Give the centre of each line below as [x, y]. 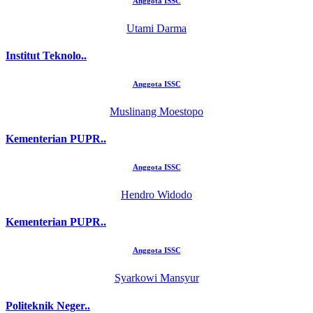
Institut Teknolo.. [46, 55]
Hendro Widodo [156, 195]
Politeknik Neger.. [48, 305]
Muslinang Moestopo [156, 111]
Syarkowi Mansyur [156, 278]
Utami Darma [156, 28]
